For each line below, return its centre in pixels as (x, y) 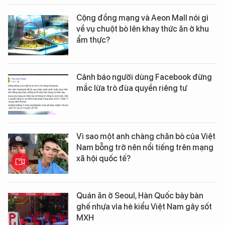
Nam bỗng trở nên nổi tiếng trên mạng (145, 148)
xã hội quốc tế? (103, 159)
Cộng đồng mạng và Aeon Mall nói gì (142, 18)
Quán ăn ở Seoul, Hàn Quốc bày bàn (140, 196)
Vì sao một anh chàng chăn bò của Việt (146, 137)
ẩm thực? (93, 40)
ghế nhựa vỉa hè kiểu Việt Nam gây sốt (144, 207)
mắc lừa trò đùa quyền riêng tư (132, 88)
